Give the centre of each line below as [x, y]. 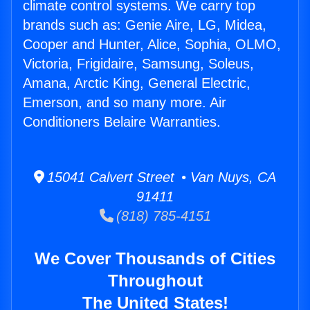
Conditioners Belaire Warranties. [122, 122]
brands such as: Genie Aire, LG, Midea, [145, 25]
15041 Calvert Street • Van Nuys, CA [160, 177]
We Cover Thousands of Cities [155, 259]
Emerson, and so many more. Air [125, 103]
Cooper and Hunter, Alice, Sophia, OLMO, [152, 45]
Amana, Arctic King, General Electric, [137, 83]
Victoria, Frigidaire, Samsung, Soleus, [138, 64]
